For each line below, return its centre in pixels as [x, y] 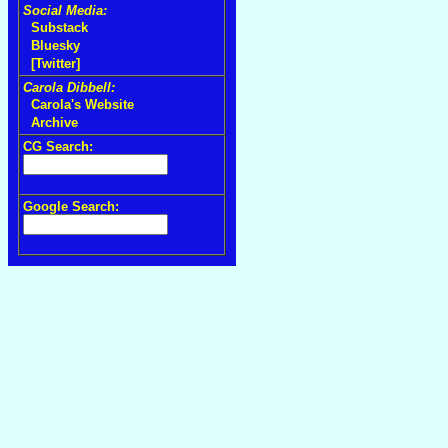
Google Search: [71, 206]
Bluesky [55, 45]
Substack [59, 27]
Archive [54, 122]
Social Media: [65, 10]
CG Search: [58, 146]
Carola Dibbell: [69, 87]
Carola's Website [82, 104]
